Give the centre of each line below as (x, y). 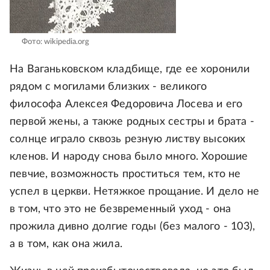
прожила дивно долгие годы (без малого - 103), (133, 227)
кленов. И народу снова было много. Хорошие (129, 157)
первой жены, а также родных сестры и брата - (132, 122)
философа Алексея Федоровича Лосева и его (126, 105)
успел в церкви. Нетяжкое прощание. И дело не (134, 192)
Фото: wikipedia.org (55, 42)
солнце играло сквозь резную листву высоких (128, 140)
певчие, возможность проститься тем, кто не (125, 174)
